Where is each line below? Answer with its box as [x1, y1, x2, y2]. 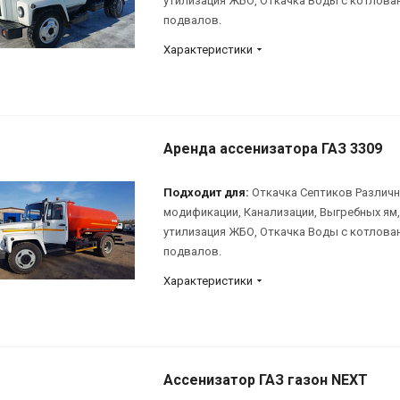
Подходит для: [163, 185, 249, 199]
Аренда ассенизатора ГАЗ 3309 [163, 139, 382, 157]
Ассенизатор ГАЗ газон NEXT [163, 371, 368, 388]
